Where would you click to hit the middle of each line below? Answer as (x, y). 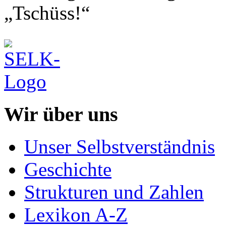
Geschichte (68, 169)
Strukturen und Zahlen (114, 192)
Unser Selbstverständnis (120, 147)
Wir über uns (61, 114)
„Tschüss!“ (47, 13)
